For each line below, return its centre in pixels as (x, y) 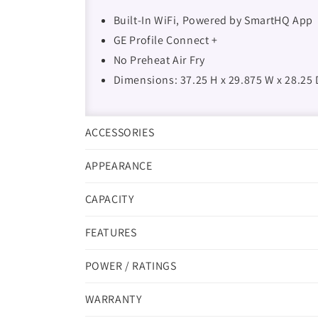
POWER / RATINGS (131, 266)
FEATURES (111, 232)
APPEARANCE (119, 166)
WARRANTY (113, 299)
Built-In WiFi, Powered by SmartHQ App (213, 20)
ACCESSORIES (120, 132)
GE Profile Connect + (165, 40)
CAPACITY (109, 199)
